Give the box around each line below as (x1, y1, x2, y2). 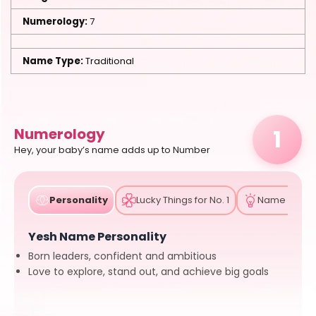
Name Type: (23, 54, 83, 68)
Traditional (83, 54, 134, 68)
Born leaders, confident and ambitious (28, 249, 217, 263)
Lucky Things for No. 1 (136, 193, 229, 207)
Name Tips (257, 193, 306, 207)
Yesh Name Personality (28, 229, 166, 245)
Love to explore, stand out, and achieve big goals (28, 265, 269, 279)
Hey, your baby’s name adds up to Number (14, 143, 210, 157)
